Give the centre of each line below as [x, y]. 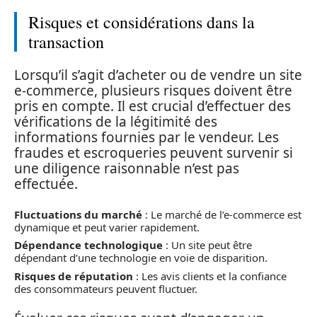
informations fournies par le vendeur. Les [146, 137]
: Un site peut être [207, 245]
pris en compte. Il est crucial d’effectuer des [152, 106]
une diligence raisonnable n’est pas [127, 168]
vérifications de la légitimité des [116, 122]
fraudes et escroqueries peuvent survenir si [154, 153]
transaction [66, 41]
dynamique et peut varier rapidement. [107, 227]
